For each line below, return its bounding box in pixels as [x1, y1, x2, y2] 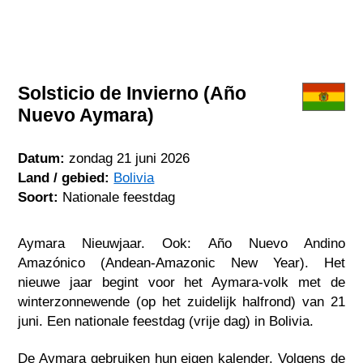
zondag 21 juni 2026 [69, 150, 190, 167]
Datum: [18, 150, 66, 167]
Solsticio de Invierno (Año [18, 82, 247, 104]
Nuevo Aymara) [18, 104, 155, 126]
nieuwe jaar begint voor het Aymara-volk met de [18, 273, 345, 290]
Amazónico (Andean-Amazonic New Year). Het [18, 254, 345, 271]
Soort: [18, 189, 59, 206]
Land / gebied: [18, 169, 110, 186]
